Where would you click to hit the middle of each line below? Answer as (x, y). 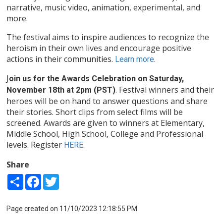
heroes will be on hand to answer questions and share (107, 101)
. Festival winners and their (165, 90)
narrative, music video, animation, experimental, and (104, 8)
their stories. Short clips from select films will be (95, 112)
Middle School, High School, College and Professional (105, 134)
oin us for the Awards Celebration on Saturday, (97, 79)
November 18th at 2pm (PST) (61, 90)
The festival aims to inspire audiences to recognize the (108, 37)
